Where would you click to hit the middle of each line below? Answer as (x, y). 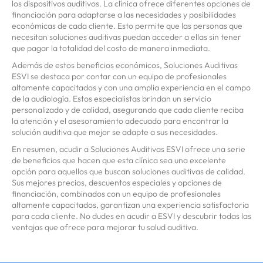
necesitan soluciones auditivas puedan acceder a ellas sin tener (127, 37)
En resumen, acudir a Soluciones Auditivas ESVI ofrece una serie (129, 149)
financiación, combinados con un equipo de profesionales (116, 194)
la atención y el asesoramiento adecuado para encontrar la (120, 121)
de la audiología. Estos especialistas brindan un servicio (112, 99)
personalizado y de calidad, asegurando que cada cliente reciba (128, 110)
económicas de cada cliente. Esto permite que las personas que (127, 26)
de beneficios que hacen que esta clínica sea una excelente (119, 161)
